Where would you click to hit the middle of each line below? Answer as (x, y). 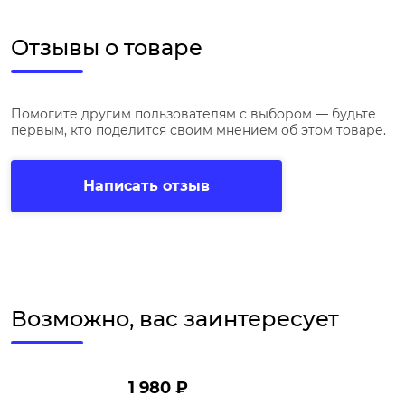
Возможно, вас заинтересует (175, 319)
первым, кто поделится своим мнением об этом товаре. (198, 131)
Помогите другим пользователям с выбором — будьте (193, 114)
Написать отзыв (146, 186)
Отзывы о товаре (107, 48)
